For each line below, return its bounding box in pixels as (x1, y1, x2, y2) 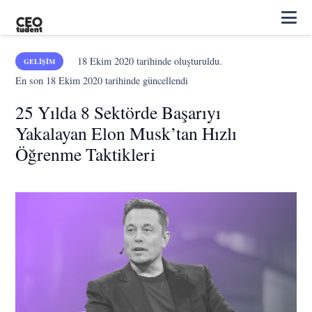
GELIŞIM (24, 56, 56, 66)
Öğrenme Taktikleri (15, 142, 156, 166)
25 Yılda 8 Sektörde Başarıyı (15, 100, 221, 124)
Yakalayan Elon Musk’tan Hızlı (15, 121, 237, 145)
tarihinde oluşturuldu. (133, 54, 222, 68)
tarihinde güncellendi (102, 74, 189, 87)
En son (15, 74, 47, 87)
